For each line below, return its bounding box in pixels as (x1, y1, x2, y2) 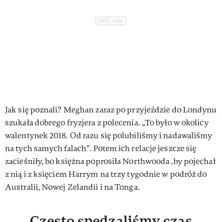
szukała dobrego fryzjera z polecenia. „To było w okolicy (5, 117, 209, 128)
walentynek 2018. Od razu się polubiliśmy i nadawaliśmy (5, 130, 213, 141)
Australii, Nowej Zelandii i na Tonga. (5, 181, 140, 192)
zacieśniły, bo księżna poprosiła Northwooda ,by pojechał (5, 156, 216, 166)
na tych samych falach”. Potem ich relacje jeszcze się (5, 143, 197, 154)
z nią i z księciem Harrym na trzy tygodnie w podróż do (5, 168, 207, 179)
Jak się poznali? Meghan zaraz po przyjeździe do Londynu (5, 104, 217, 115)
